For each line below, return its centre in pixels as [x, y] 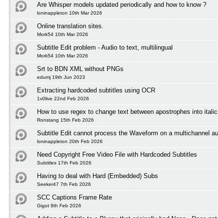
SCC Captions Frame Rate [74, 197]
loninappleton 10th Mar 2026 [70, 13]
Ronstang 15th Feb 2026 [65, 120]
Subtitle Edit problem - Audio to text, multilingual [105, 47]
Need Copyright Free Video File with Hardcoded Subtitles [117, 154]
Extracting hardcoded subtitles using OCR [96, 90]
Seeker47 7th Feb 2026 [64, 184]
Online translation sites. [70, 26]
